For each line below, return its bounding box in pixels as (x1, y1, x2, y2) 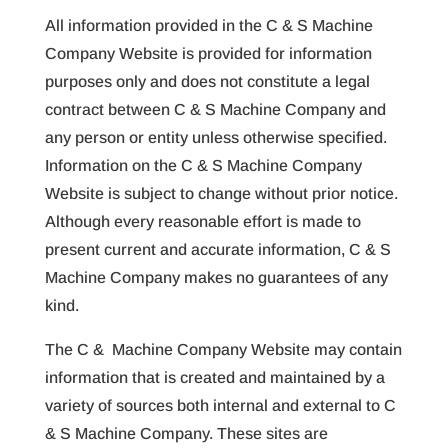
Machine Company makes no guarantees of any (44, 269, 388, 286)
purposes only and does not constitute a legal (44, 73, 370, 90)
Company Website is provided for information (44, 45, 372, 62)
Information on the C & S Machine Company (44, 157, 362, 174)
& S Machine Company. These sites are (44, 425, 328, 442)
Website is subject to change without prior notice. (44, 185, 398, 202)
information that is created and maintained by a (44, 369, 385, 386)
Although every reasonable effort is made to (44, 213, 361, 230)
